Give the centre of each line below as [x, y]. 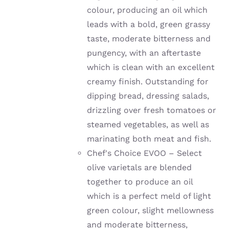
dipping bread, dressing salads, [148, 96]
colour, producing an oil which [147, 10]
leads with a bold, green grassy [149, 25]
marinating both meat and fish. [149, 139]
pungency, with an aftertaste [144, 53]
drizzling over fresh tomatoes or [152, 110]
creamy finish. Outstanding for [148, 82]
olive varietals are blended [140, 168]
